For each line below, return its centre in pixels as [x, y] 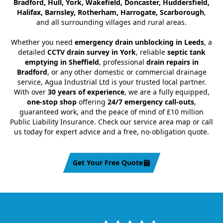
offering [92, 102]
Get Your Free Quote [108, 163]
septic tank [186, 52]
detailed [32, 52]
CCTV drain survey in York [91, 52]
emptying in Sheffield [62, 62]
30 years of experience [86, 92]
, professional [122, 62]
